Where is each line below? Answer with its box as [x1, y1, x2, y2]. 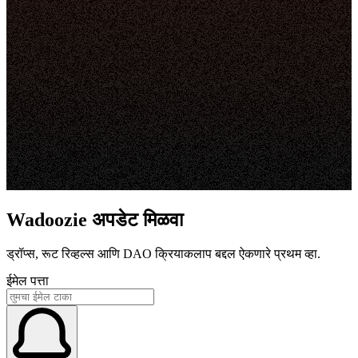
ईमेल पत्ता [6, 273, 49, 288]
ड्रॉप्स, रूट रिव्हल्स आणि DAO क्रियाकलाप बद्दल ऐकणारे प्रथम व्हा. [6, 246, 320, 261]
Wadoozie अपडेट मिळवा [6, 209, 183, 230]
